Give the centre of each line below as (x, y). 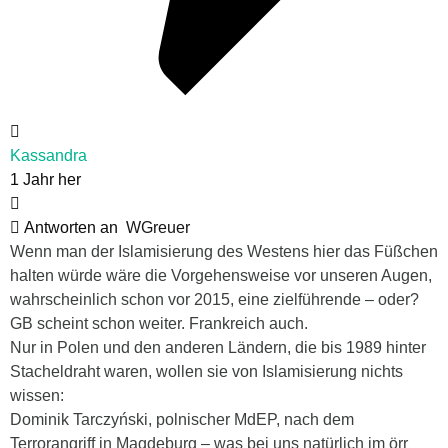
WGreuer (158, 227)
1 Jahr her (45, 179)
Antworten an (73, 227)
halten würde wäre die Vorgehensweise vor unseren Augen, (221, 275)
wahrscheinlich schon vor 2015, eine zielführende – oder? (214, 299)
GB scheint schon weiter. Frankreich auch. (159, 323)
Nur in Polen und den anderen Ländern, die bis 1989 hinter (218, 347)
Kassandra (48, 155)
